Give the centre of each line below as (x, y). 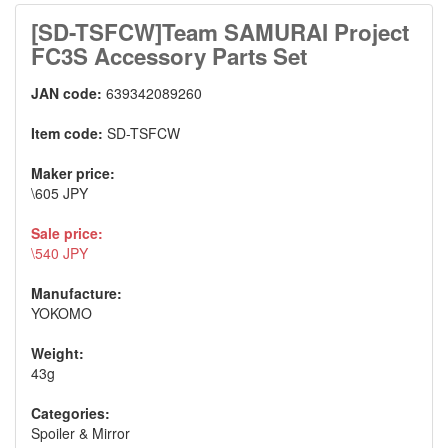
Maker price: (73, 172)
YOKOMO (61, 312)
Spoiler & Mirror (80, 432)
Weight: (57, 352)
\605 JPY (59, 192)
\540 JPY (59, 252)
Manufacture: (76, 292)
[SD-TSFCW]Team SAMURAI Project (220, 31)
